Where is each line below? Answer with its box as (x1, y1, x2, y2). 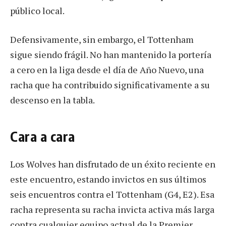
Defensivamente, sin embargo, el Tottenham (10, 33, 194, 46)
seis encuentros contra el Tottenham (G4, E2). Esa (10, 188, 214, 201)
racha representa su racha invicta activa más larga (10, 203, 214, 216)
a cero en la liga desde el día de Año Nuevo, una (10, 64, 204, 76)
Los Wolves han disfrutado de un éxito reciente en (10, 158, 215, 171)
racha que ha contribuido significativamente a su (10, 79, 210, 91)
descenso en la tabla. (10, 94, 95, 106)
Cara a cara (10, 127, 75, 145)
